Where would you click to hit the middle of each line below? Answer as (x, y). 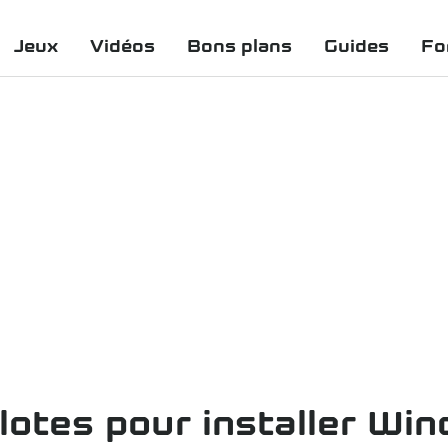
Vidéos (122, 46)
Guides (356, 46)
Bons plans (239, 46)
